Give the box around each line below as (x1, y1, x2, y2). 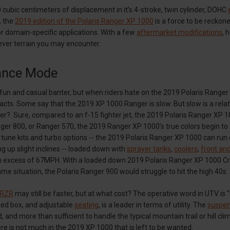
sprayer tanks (127, 144, 171, 153)
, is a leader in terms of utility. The (99, 200, 207, 209)
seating (74, 200, 99, 209)
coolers (174, 144, 198, 153)
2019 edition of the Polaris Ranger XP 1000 (15, 16, 154, 25)
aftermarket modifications (137, 28, 222, 36)
